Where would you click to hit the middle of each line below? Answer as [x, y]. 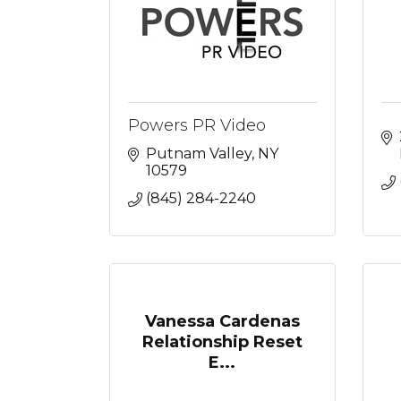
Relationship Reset [222, 342]
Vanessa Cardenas [222, 321]
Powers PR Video [197, 125]
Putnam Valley [199, 154]
